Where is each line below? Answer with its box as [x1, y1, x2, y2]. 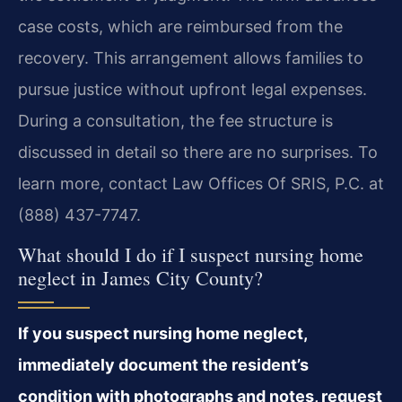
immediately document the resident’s [18, 355, 309, 375]
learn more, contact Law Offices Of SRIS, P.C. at [18, 173, 384, 193]
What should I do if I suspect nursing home [18, 241, 363, 268]
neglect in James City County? [18, 265, 263, 292]
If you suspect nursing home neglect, [18, 324, 307, 344]
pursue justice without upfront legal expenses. [18, 79, 367, 99]
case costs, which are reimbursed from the [18, 16, 343, 36]
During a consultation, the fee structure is [18, 110, 333, 130]
